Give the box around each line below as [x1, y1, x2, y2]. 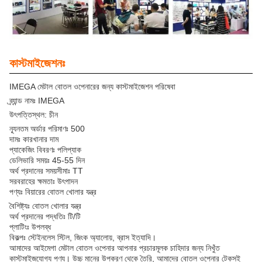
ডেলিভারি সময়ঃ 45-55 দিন [9, 156, 85, 166]
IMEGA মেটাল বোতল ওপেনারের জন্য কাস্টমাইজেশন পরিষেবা [9, 82, 175, 92]
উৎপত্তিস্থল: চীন [9, 110, 58, 120]
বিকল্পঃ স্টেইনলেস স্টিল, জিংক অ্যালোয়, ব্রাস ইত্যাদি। [9, 233, 156, 243]
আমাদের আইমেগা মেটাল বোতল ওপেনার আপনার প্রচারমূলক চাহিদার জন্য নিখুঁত [9, 243, 220, 253]
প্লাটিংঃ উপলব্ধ [9, 222, 51, 232]
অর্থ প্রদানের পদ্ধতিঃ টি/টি [9, 212, 81, 222]
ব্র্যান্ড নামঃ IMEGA [9, 96, 64, 106]
